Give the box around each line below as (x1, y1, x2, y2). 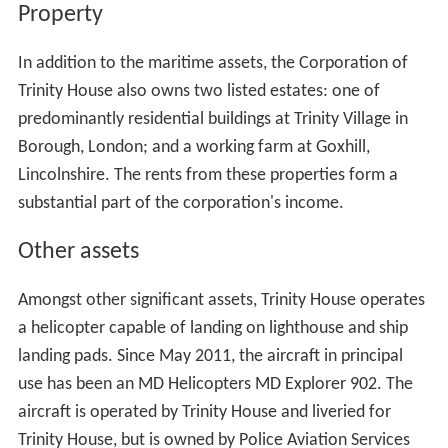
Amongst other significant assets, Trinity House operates (17, 291, 425, 311)
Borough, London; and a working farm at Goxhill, (17, 138, 370, 158)
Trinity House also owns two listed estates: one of (17, 82, 380, 102)
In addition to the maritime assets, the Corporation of (17, 54, 408, 74)
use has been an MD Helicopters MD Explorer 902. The (17, 375, 413, 395)
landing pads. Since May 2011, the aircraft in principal (17, 347, 403, 367)
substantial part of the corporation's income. (17, 194, 344, 214)
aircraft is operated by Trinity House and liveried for (17, 403, 391, 423)
